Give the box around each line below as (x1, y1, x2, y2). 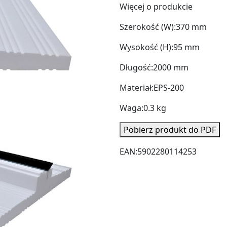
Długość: (120, 61, 153, 73)
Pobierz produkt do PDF (124, 124, 216, 135)
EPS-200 (154, 82, 184, 93)
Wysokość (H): (120, 41, 173, 53)
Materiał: (120, 82, 154, 93)
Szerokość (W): (120, 21, 176, 32)
